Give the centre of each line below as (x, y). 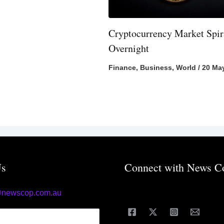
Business (156, 68)
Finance (122, 68)
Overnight (129, 48)
